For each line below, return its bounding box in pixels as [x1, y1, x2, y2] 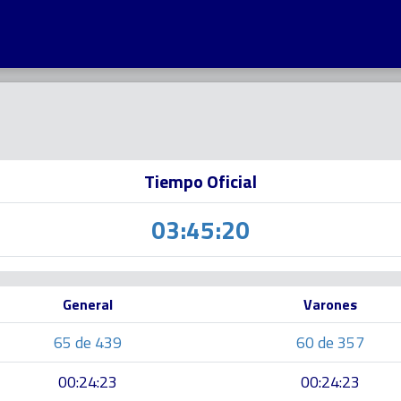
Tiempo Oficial [144, 167, 257, 195]
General [63, 294, 113, 315]
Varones [303, 294, 357, 315]
